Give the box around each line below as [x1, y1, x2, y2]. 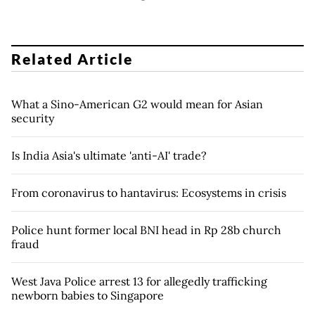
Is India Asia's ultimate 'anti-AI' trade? [11, 148, 207, 162]
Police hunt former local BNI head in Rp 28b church [11, 222, 281, 237]
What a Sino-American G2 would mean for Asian [11, 96, 263, 111]
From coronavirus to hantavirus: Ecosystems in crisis [11, 185, 286, 200]
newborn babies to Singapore [11, 288, 164, 302]
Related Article [11, 49, 134, 67]
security [11, 110, 54, 125]
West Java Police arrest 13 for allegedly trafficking [11, 274, 267, 288]
